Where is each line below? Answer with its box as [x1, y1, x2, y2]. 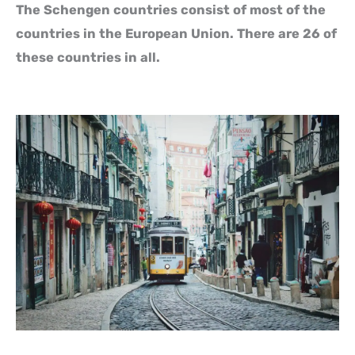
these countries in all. [16, 50, 160, 66]
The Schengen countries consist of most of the [16, 2, 326, 18]
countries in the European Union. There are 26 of [16, 26, 337, 42]
